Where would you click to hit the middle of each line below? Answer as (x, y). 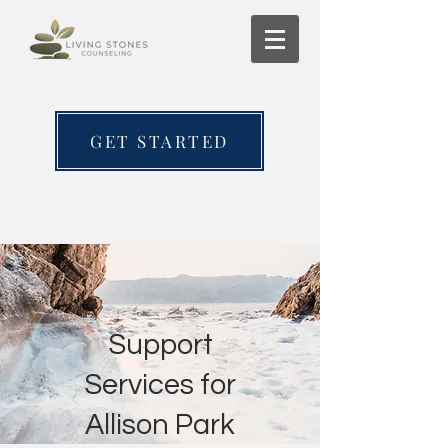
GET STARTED (159, 141)
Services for (160, 385)
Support (160, 345)
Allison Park (160, 425)
